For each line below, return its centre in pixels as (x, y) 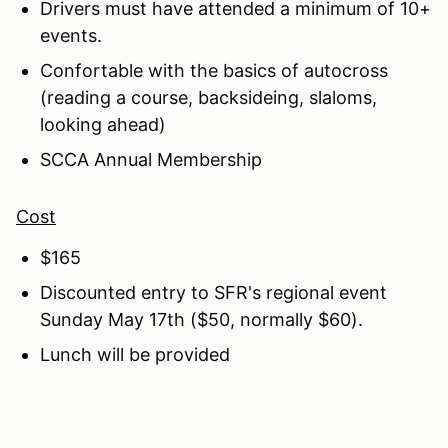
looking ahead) (103, 124)
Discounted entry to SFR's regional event (213, 292)
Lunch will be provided (135, 354)
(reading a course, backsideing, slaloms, (208, 97)
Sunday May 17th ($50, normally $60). (201, 319)
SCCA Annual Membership (151, 159)
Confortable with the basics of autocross (214, 70)
